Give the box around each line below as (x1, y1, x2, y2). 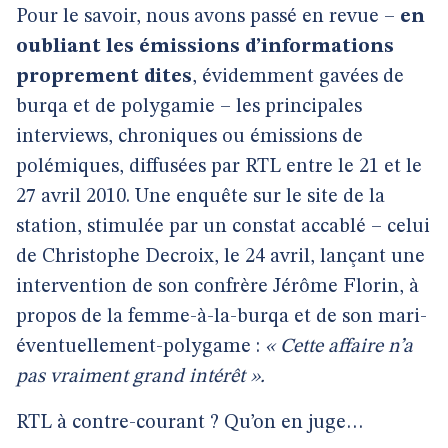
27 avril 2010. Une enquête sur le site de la (16, 187, 385, 207)
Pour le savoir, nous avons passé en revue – (16, 7, 400, 27)
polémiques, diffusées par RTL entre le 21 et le (16, 157, 422, 177)
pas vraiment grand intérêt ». (16, 367, 265, 387)
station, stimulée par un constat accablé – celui (16, 217, 430, 237)
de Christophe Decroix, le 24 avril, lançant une (16, 247, 425, 267)
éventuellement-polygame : (16, 337, 265, 357)
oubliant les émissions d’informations (16, 37, 394, 57)
